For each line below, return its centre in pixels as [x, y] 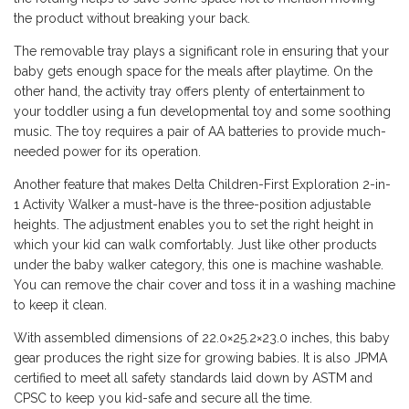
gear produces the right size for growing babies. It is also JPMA [200, 358]
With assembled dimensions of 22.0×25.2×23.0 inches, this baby [202, 338]
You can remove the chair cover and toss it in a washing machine [204, 285]
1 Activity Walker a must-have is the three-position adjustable [192, 205]
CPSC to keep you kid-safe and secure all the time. [163, 399]
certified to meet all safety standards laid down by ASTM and [193, 378]
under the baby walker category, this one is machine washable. [199, 265]
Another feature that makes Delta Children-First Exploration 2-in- [202, 185]
